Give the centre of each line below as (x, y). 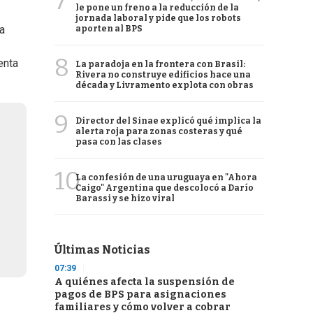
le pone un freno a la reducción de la (157, 8)
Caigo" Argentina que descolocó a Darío (165, 188)
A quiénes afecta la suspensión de (145, 282)
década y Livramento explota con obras (165, 85)
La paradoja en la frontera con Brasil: (160, 64)
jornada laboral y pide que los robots (158, 18)
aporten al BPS (109, 29)
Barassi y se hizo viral (125, 198)
